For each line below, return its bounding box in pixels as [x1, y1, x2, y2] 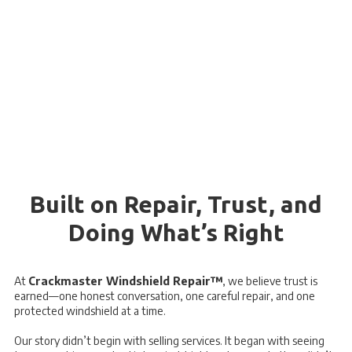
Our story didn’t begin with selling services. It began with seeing [14, 333, 324, 347]
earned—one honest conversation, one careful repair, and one [14, 288, 315, 302]
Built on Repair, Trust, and [30, 190, 322, 218]
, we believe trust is [222, 273, 317, 288]
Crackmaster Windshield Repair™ [28, 273, 222, 288]
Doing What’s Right [68, 218, 284, 246]
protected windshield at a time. [14, 303, 166, 317]
